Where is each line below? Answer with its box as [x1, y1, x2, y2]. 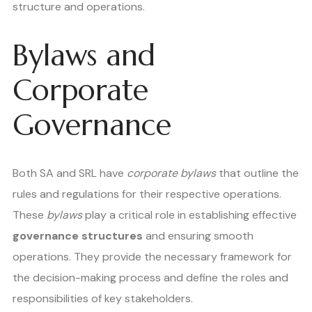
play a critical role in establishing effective [82, 208, 297, 222]
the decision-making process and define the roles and [13, 270, 288, 285]
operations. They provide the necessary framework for [13, 249, 292, 264]
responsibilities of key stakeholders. [13, 291, 193, 306]
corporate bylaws [127, 166, 216, 180]
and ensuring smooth [143, 228, 253, 243]
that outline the [216, 166, 299, 180]
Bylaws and [13, 36, 155, 74]
